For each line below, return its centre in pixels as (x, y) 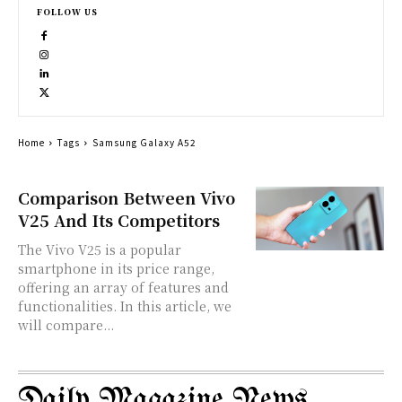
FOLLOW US (67, 12)
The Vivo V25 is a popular (100, 249)
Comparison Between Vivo (127, 197)
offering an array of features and (123, 287)
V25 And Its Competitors (119, 220)
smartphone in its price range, (116, 268)
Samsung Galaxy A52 (144, 142)
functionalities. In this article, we (125, 306)
